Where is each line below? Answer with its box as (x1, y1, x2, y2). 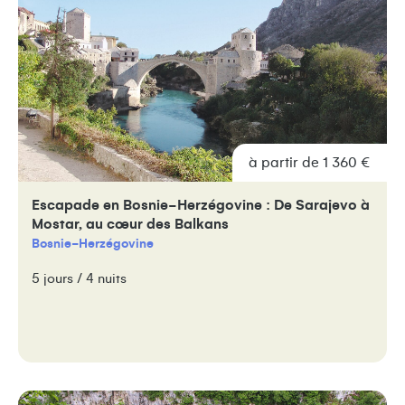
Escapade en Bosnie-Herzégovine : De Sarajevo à (32, 197, 370, 212)
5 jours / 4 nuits (32, 271, 127, 286)
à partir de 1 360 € (249, 155, 371, 170)
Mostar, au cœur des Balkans (32, 216, 229, 231)
